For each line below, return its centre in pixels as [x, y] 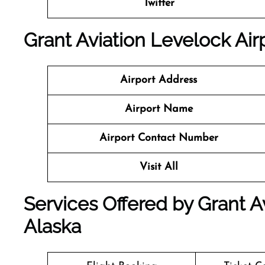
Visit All [159, 167]
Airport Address [159, 80]
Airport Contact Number [159, 138]
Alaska [52, 226]
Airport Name [159, 109]
